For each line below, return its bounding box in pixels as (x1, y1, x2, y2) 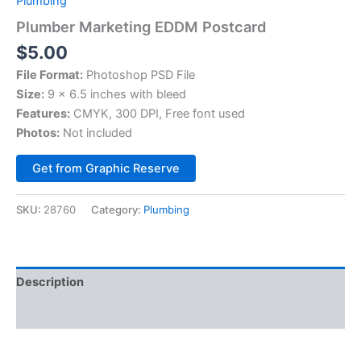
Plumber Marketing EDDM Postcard (16, 17, 266, 35)
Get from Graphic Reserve (32, 161, 180, 176)
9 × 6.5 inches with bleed (44, 87, 186, 102)
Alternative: (196, 157, 256, 172)
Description (16, 274, 84, 289)
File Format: (16, 68, 83, 83)
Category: (91, 203, 143, 217)
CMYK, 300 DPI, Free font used (70, 106, 245, 122)
